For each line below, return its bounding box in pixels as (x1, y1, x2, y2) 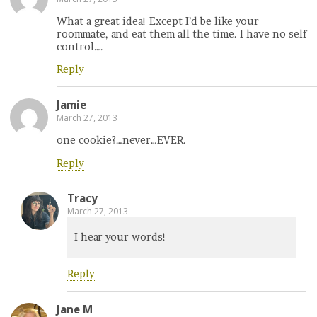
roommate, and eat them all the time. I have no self (57, 28, 306, 40)
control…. (57, 40, 103, 53)
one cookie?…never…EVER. (57, 134, 186, 147)
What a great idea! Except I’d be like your (57, 15, 259, 28)
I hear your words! (74, 231, 166, 244)
